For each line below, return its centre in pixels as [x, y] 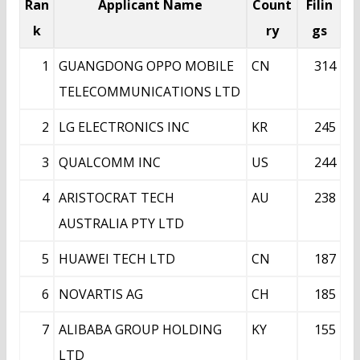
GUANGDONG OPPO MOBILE [146, 66]
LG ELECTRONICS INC [124, 127]
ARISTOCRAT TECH [117, 198]
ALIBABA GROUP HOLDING [140, 330]
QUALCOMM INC [110, 163]
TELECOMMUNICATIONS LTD [149, 92]
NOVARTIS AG [101, 295]
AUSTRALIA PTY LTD [121, 224]
